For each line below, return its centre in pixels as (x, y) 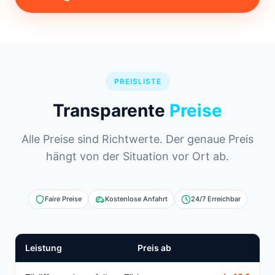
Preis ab (154, 248)
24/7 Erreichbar (215, 199)
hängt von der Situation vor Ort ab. (137, 157)
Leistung (44, 248)
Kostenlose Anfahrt (136, 199)
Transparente (111, 111)
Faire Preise (63, 199)
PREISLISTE (137, 82)
